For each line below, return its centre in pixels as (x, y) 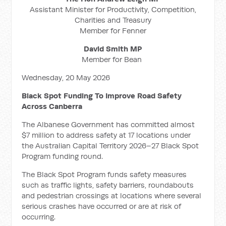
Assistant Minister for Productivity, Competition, (113, 9)
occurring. (39, 217)
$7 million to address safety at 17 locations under (106, 135)
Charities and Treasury (113, 20)
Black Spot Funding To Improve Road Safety (102, 96)
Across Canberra (53, 106)
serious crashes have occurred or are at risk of (102, 206)
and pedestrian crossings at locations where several (112, 195)
